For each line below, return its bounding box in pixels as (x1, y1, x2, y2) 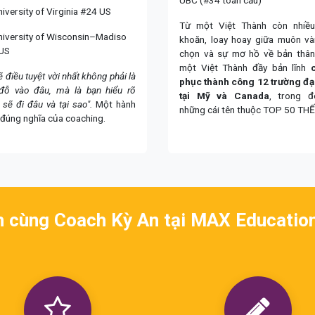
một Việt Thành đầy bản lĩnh (179, 61, 311, 73)
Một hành (92, 98, 136, 110)
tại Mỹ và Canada (179, 89, 269, 101)
